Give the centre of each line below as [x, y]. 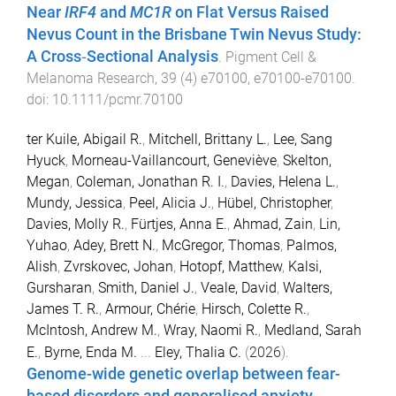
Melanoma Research [91, 79]
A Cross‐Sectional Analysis [122, 57]
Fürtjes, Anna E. [179, 225]
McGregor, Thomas [221, 246]
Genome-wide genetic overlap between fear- [183, 374]
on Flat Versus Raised [250, 13]
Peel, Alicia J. [170, 203]
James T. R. [63, 309]
